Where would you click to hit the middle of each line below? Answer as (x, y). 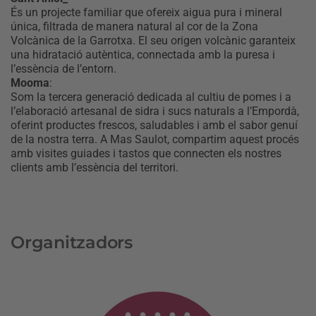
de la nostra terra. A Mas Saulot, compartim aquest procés (155, 139)
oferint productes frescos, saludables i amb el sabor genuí (154, 125)
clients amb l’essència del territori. (95, 167)
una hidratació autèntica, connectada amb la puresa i (143, 54)
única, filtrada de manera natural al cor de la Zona (134, 26)
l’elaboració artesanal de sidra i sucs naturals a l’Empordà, (155, 111)
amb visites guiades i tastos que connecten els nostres (146, 153)
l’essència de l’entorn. (63, 68)
